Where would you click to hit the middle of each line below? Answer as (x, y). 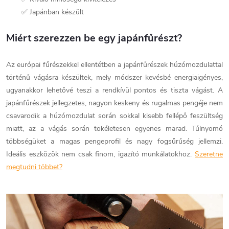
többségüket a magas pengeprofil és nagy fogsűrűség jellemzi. (114, 141)
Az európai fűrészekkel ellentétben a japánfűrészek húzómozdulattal (114, 64)
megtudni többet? (34, 167)
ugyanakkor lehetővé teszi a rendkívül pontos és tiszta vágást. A (114, 90)
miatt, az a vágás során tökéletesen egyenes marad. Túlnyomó (114, 128)
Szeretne (209, 154)
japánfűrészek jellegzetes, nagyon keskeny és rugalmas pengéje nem (114, 103)
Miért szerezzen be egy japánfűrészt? (94, 38)
